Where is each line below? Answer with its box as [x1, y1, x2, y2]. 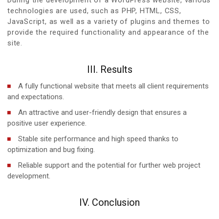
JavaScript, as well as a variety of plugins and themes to [7, 17, 210, 26]
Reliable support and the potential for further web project [18, 160, 200, 170]
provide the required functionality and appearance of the [7, 27, 209, 37]
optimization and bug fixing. [7, 145, 95, 154]
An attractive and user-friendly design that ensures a [18, 108, 187, 117]
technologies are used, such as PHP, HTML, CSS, [7, 6, 181, 15]
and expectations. [7, 92, 64, 101]
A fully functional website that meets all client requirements [18, 81, 209, 90]
